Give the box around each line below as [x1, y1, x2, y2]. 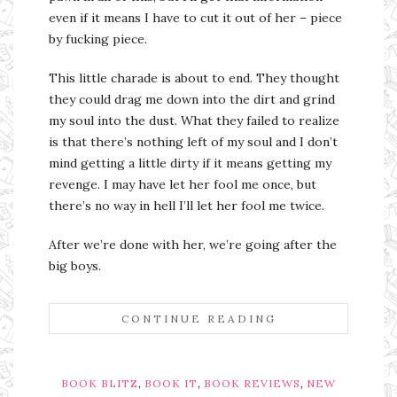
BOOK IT [144, 377, 198, 391]
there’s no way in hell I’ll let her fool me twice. [49, 198, 324, 214]
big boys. [49, 258, 101, 275]
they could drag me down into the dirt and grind [49, 91, 335, 108]
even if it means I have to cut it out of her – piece [49, 10, 342, 27]
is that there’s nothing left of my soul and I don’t [49, 134, 338, 151]
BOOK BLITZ [61, 377, 138, 391]
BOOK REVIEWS [204, 377, 300, 391]
